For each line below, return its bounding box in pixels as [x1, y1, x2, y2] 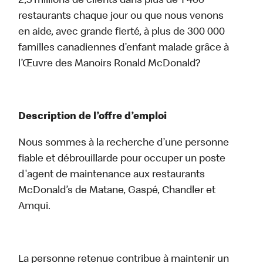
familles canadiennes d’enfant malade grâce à [18, 43, 230, 54]
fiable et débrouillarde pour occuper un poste [18, 154, 226, 165]
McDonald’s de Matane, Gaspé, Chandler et [18, 186, 216, 197]
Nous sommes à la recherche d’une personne [18, 138, 230, 149]
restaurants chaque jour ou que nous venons [18, 11, 224, 22]
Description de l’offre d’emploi [18, 112, 167, 123]
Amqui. [18, 201, 51, 213]
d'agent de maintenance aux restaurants [18, 170, 205, 181]
